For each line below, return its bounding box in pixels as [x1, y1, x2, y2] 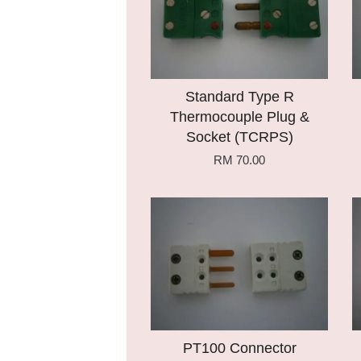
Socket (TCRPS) [185, 129, 293, 145]
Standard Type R [185, 89, 294, 105]
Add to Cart [177, 206, 245, 220]
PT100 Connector [182, 340, 297, 356]
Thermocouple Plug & [169, 109, 309, 125]
